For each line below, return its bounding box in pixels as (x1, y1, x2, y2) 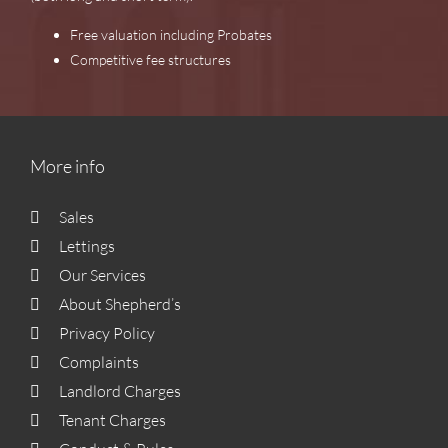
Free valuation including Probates (69, 26, 272, 44)
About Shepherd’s (58, 294, 181, 315)
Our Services (58, 265, 146, 286)
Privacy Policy (58, 323, 155, 344)
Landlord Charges (58, 381, 181, 402)
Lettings (58, 236, 115, 257)
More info (29, 155, 105, 178)
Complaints (58, 352, 139, 373)
